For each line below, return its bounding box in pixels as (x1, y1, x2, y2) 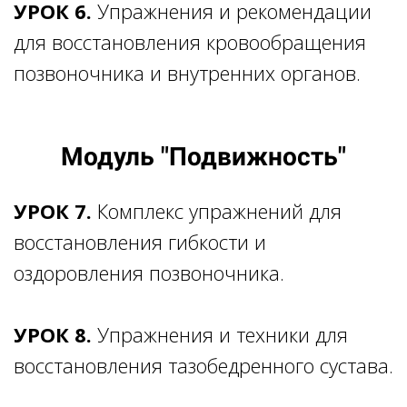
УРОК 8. (14, 320, 92, 348)
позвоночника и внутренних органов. (14, 58, 361, 86)
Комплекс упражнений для (92, 196, 342, 224)
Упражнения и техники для (92, 320, 348, 348)
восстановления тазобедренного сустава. (14, 351, 393, 379)
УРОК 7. (14, 196, 92, 224)
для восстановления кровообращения (14, 27, 366, 55)
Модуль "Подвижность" (61, 141, 346, 172)
